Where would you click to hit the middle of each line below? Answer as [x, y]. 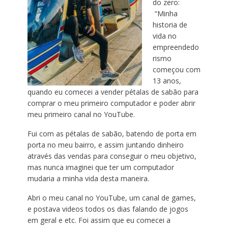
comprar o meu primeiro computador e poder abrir [111, 103]
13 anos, [167, 81]
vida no [164, 36]
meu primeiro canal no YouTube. [81, 115]
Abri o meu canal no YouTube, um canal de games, [111, 198]
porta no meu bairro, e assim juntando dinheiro [105, 145]
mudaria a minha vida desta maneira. [88, 179]
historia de [170, 25]
